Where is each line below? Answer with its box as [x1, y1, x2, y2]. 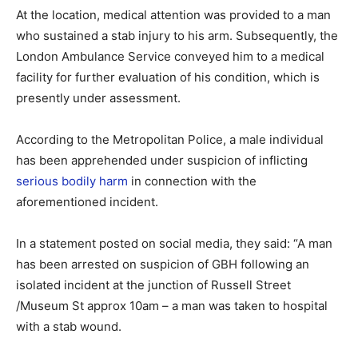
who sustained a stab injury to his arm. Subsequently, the [16, 27, 338, 43]
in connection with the [128, 173, 257, 189]
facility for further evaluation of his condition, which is [16, 69, 320, 85]
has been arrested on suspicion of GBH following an [16, 256, 309, 272]
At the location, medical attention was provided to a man [16, 6, 331, 22]
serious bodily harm [16, 173, 128, 189]
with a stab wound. [16, 318, 121, 334]
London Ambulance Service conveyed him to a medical [16, 48, 324, 64]
